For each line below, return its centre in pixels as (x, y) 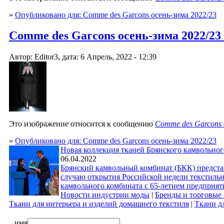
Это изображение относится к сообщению (82, 124)
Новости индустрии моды (105, 195)
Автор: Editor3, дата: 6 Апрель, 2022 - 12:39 (83, 57)
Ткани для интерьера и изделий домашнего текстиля (99, 204)
